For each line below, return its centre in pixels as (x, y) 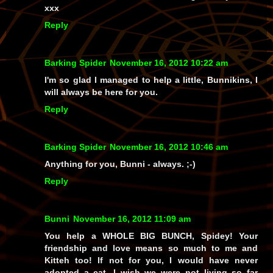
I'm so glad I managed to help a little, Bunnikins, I (151, 80)
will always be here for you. (101, 92)
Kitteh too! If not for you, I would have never (151, 260)
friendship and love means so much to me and (151, 248)
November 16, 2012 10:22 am (169, 62)
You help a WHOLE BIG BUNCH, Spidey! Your (151, 236)
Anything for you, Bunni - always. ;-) (120, 164)
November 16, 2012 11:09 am (132, 218)
